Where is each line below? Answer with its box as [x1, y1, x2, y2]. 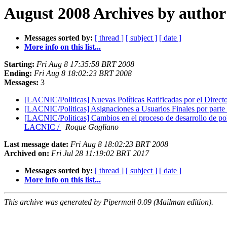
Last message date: [4, 140, 68, 149]
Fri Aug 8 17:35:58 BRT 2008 [36, 60, 134, 69]
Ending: [4, 69, 32, 78]
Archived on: [4, 149, 49, 158]
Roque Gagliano [65, 123, 119, 132]
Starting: [4, 60, 34, 69]
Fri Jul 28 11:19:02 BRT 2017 [51, 149, 149, 158]
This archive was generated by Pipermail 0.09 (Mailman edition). [4, 198, 213, 207]
